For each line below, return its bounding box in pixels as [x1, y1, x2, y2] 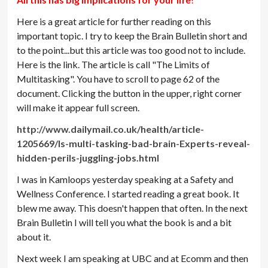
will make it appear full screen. [17, 102, 140, 114]
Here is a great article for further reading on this [17, 16, 212, 28]
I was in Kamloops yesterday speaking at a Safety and [17, 173, 234, 185]
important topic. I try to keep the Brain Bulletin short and [17, 30, 248, 42]
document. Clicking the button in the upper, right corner [17, 87, 242, 99]
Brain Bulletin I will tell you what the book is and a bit [17, 217, 232, 229]
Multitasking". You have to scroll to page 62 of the [17, 73, 220, 85]
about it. [17, 231, 51, 243]
